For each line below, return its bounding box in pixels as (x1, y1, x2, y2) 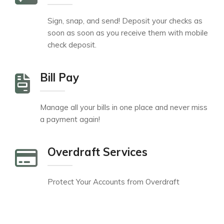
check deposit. (47, 40, 96, 50)
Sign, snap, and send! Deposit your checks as (47, 16, 202, 26)
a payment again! (40, 114, 100, 124)
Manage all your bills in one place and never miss (40, 102, 207, 112)
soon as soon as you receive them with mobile (47, 28, 208, 38)
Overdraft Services (47, 145, 147, 159)
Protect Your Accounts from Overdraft (47, 177, 179, 187)
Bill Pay (40, 70, 79, 85)
